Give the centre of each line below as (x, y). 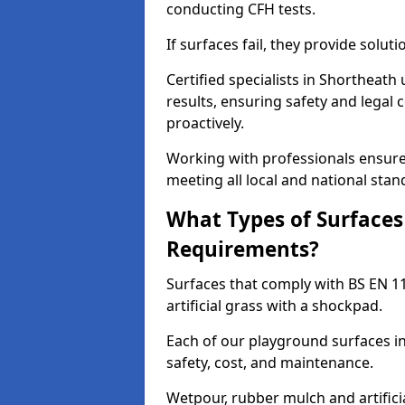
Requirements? (243, 249)
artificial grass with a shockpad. (274, 306)
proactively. (205, 123)
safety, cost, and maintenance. (270, 363)
